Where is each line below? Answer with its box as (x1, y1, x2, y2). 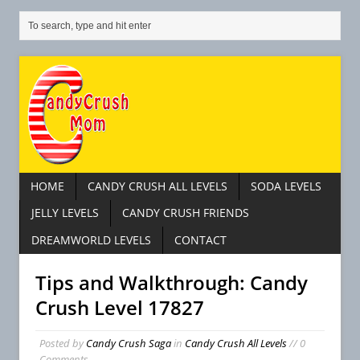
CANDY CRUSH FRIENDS (122, 205, 249, 221)
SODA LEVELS (251, 178, 321, 194)
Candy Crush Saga (86, 335, 171, 350)
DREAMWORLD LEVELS (31, 232, 151, 248)
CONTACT (174, 232, 227, 248)
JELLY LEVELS (31, 205, 99, 221)
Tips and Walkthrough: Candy (35, 268, 308, 296)
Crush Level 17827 (35, 293, 204, 321)
